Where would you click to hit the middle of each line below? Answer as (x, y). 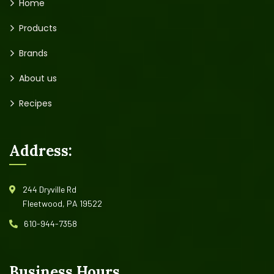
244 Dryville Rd (50, 189)
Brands (33, 53)
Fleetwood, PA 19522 (62, 203)
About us (38, 78)
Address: (41, 151)
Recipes (35, 103)
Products (38, 28)
